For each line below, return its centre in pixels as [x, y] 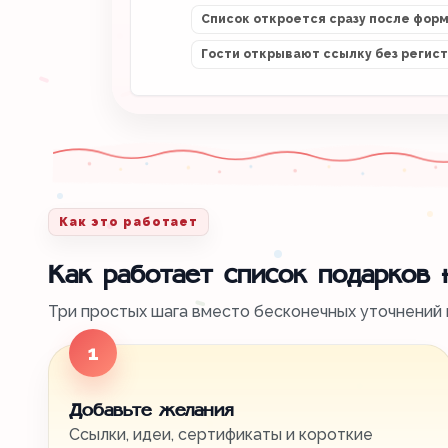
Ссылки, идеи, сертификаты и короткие [221, 435]
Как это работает [129, 222]
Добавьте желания [151, 411]
